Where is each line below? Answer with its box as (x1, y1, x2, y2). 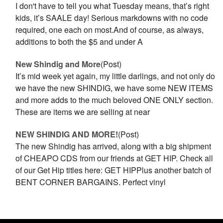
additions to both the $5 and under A (15, 36, 143, 47)
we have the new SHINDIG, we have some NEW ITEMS (15, 82, 214, 94)
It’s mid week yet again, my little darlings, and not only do (15, 70, 216, 82)
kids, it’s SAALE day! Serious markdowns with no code (15, 12, 209, 23)
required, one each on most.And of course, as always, (15, 24, 204, 35)
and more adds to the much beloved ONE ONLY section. (15, 94, 214, 106)
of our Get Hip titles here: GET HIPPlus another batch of (15, 164, 212, 176)
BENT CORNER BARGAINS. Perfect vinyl (15, 176, 166, 188)
